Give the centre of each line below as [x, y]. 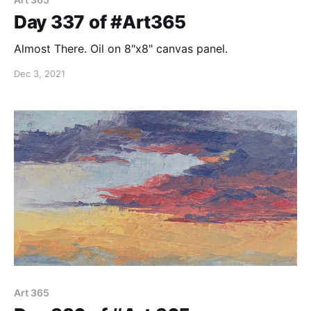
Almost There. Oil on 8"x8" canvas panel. [121, 48]
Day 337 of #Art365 [100, 22]
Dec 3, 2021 [40, 73]
